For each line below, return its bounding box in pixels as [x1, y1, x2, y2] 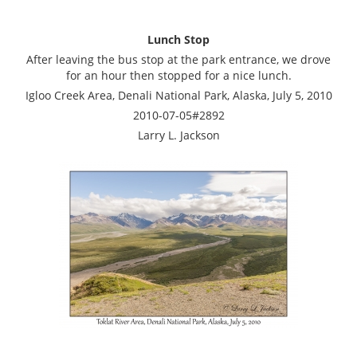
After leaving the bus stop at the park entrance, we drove [26, 51, 331, 67]
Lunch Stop [147, 31, 210, 47]
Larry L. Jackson [137, 127, 220, 143]
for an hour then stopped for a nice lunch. [65, 67, 292, 83]
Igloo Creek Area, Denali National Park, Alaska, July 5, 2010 [25, 87, 332, 103]
